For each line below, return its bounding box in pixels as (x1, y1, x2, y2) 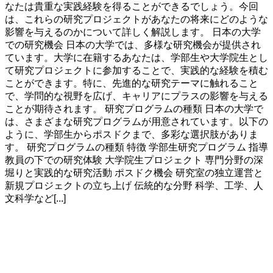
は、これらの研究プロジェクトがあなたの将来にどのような (5, 14, 268, 25)
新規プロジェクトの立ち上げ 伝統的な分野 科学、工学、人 (5, 180, 263, 191)
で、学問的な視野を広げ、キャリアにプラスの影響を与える (5, 91, 268, 102)
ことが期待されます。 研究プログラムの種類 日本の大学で (5, 104, 263, 115)
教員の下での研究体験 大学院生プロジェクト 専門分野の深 (5, 155, 263, 166)
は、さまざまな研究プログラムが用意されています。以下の (5, 116, 268, 127)
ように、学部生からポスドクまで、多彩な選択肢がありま (5, 129, 258, 140)
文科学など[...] (5, 193, 66, 204)
